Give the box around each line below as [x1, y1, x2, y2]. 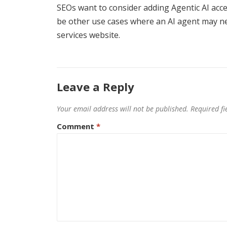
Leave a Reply [57, 79, 134, 94]
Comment [57, 121, 96, 131]
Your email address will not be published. [57, 103, 188, 113]
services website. [57, 29, 120, 41]
